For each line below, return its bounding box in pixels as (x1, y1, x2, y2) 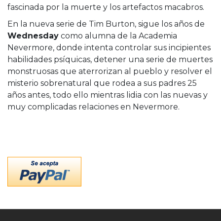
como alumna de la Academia (59, 31, 177, 41)
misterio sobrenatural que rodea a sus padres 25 (7, 78, 197, 88)
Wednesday (7, 31, 59, 41)
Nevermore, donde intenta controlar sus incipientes (7, 43, 211, 53)
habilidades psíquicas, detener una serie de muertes (7, 55, 213, 65)
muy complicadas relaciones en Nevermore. (7, 102, 180, 112)
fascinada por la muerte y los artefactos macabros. (7, 2, 204, 12)
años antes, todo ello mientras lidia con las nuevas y (7, 90, 208, 100)
